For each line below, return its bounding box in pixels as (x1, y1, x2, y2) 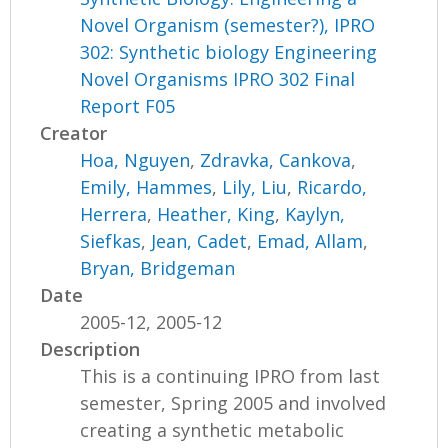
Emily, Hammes (80, 174, 213, 199)
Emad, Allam (257, 228, 364, 253)
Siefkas (80, 228, 142, 253)
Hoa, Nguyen (80, 147, 191, 172)
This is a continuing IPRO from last (80, 363, 381, 388)
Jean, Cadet (151, 228, 248, 253)
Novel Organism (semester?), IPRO (80, 12, 376, 37)
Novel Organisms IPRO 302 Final (80, 66, 356, 91)
